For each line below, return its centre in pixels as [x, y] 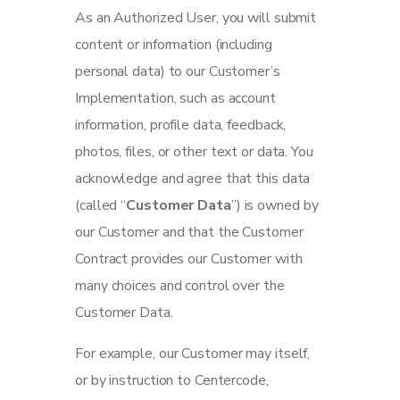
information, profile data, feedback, [181, 125]
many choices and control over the [180, 286]
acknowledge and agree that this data [193, 179]
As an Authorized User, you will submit [196, 18]
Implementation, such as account [175, 98]
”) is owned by [275, 205]
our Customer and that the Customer [189, 232]
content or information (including [174, 45]
